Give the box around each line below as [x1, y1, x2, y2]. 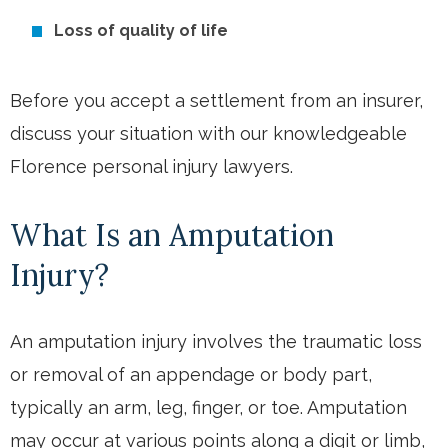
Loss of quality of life [54, 20, 228, 40]
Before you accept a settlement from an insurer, [10, 89, 423, 111]
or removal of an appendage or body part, [10, 363, 372, 385]
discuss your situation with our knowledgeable [10, 122, 407, 144]
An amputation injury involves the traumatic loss [10, 330, 422, 352]
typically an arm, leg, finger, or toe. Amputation [10, 396, 407, 418]
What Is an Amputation [10, 215, 334, 254]
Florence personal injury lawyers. [10, 155, 293, 177]
